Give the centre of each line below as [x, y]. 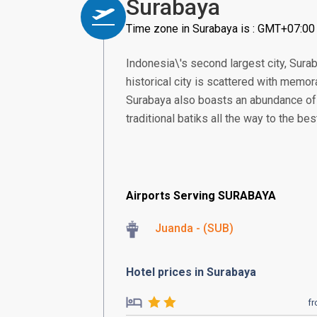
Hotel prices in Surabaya [191, 272]
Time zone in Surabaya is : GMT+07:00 [220, 29]
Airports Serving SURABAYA [201, 196]
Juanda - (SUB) [194, 228]
